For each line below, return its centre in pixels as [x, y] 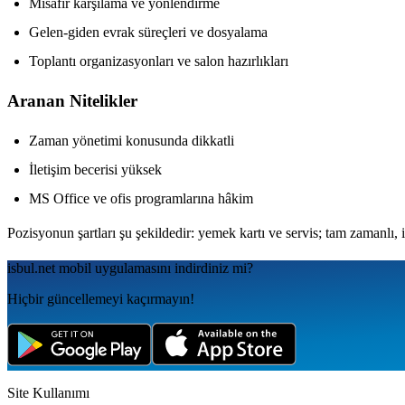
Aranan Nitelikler [72, 100]
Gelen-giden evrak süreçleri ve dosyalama [148, 33]
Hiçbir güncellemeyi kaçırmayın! [101, 298]
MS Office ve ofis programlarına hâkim [141, 198]
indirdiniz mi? [214, 268]
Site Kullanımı [48, 392]
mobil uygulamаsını [113, 268]
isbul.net [31, 268]
